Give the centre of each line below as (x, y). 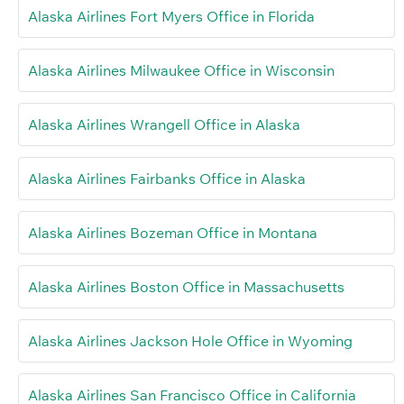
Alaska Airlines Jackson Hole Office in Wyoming (190, 341)
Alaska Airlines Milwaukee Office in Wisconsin (181, 71)
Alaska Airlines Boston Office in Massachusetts (186, 287)
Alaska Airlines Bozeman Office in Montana (173, 233)
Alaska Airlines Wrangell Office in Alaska (164, 125)
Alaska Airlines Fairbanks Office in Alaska (167, 179)
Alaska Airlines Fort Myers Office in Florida (171, 17)
